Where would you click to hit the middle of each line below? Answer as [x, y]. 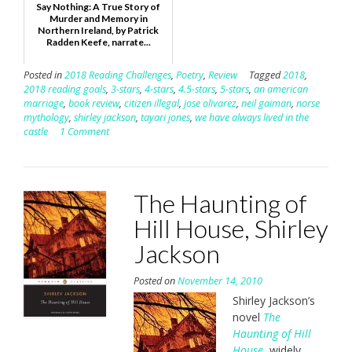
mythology [46, 117]
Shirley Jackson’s [273, 300]
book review [94, 103]
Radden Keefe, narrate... [98, 42]
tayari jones [165, 117]
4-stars [159, 89]
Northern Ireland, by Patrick [98, 30]
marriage [44, 103]
